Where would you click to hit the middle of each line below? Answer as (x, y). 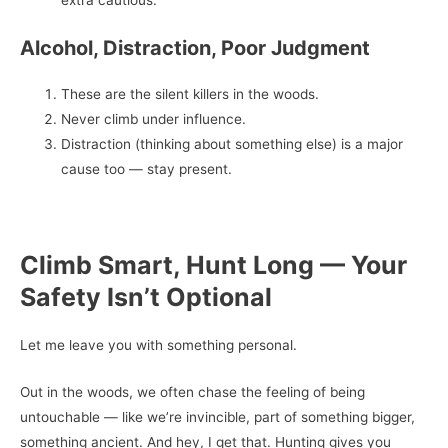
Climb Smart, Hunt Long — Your (213, 264)
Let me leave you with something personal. (158, 344)
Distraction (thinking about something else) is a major (232, 143)
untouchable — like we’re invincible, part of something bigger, (217, 416)
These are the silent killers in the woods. (190, 93)
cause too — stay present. (147, 168)
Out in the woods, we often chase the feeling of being (192, 391)
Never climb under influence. (154, 118)
